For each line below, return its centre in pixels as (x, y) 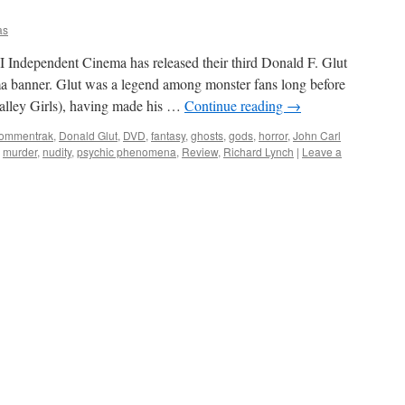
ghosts (207, 135)
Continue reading (235, 105)
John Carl (317, 135)
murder (20, 151)
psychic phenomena (127, 151)
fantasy (168, 135)
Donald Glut (88, 135)
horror (273, 135)
